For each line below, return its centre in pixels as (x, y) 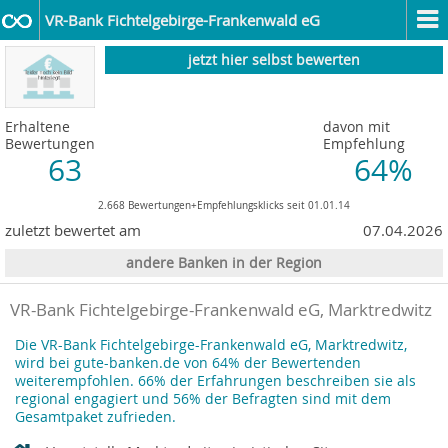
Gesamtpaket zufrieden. (95, 417)
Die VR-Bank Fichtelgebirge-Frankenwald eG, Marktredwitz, (211, 345)
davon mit (356, 127)
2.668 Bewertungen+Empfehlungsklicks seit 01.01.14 (224, 205)
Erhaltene (37, 127)
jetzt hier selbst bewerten (274, 60)
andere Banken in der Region (224, 263)
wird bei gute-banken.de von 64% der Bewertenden (188, 363)
